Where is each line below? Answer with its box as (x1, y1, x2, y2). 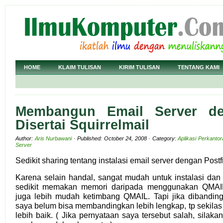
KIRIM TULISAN (119, 64, 160, 70)
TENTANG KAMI (178, 64, 220, 70)
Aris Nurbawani (34, 135, 72, 141)
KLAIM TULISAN (58, 64, 101, 70)
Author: (15, 135, 35, 141)
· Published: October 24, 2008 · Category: (72, 135, 178, 141)
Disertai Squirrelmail (15, 117, 149, 132)
